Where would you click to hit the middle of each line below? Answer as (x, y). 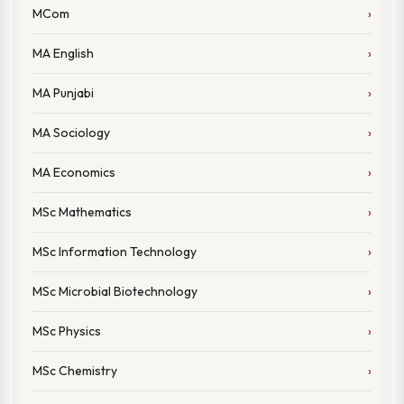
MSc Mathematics (82, 212)
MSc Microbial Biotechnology (115, 291)
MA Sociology (71, 133)
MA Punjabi (63, 93)
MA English (63, 53)
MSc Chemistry (75, 371)
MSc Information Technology (115, 252)
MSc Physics (67, 331)
